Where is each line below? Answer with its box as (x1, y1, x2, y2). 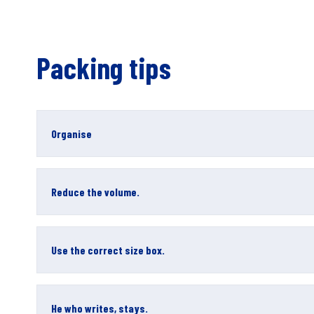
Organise (51, 127, 92, 140)
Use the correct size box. (51, 243, 165, 257)
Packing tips (36, 50, 171, 85)
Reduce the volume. (51, 185, 139, 198)
